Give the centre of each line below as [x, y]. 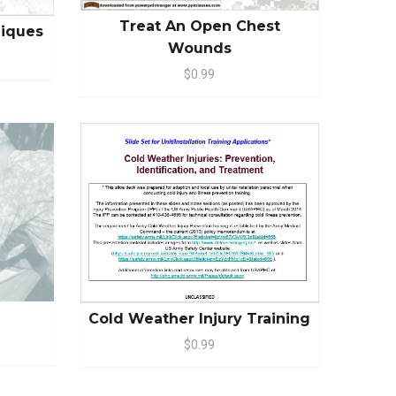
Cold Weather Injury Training [200, 319]
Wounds [199, 48]
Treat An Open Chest [199, 26]
